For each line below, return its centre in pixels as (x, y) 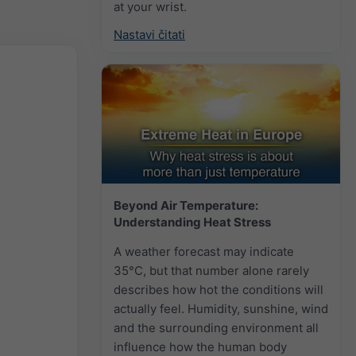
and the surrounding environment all (216, 327)
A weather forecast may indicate (204, 251)
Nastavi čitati (149, 34)
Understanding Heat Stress (192, 222)
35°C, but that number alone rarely (211, 270)
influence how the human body (200, 346)
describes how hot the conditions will (219, 289)
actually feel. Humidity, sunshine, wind (221, 308)
